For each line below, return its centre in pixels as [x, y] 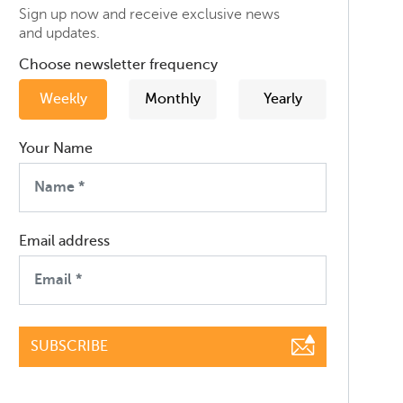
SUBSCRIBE [69, 347]
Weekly [63, 99]
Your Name [56, 148]
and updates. [59, 33]
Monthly [173, 99]
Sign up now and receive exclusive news [149, 14]
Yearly [282, 99]
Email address [64, 241]
